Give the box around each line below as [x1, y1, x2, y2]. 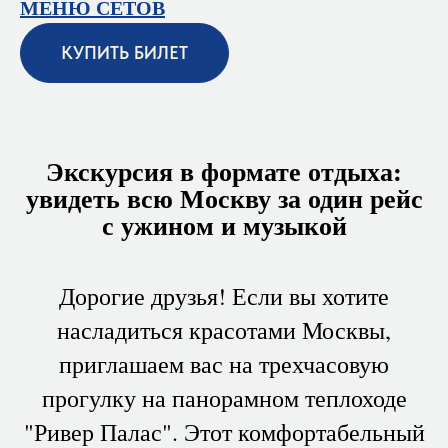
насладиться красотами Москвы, [57, 313, 391, 346]
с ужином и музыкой [101, 205, 347, 244]
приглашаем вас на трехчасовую [59, 347, 389, 380]
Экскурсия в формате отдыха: [46, 151, 402, 190]
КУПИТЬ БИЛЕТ [61, 42, 188, 64]
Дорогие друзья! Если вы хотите [59, 279, 389, 312]
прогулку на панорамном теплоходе [41, 381, 407, 414]
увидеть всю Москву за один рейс [25, 178, 423, 217]
